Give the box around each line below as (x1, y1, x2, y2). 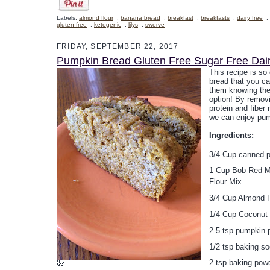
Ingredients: (209, 130, 254, 140)
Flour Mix (209, 177, 242, 187)
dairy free (237, 14, 263, 21)
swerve (145, 20, 165, 28)
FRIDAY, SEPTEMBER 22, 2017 (57, 42, 179, 50)
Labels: (57, 14, 79, 21)
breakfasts (201, 14, 230, 21)
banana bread (121, 14, 160, 21)
